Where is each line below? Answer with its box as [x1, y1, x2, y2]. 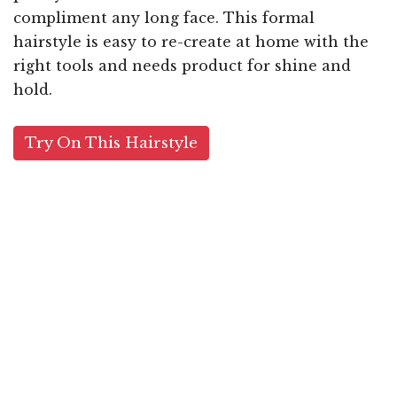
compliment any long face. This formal [13, 9, 315, 27]
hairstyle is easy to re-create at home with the [13, 33, 369, 51]
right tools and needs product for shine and [13, 57, 351, 75]
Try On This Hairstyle [25, 134, 198, 153]
